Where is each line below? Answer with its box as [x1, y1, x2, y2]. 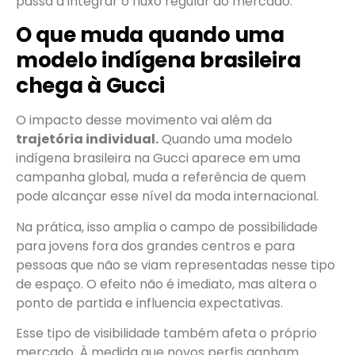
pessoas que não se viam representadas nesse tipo [16, 255, 335, 274]
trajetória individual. [16, 130, 158, 149]
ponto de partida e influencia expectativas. [16, 293, 283, 312]
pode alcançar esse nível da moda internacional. [16, 187, 319, 206]
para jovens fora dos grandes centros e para [16, 236, 295, 255]
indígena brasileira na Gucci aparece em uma [16, 149, 300, 168]
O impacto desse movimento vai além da [16, 111, 272, 130]
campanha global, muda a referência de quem [16, 168, 306, 187]
